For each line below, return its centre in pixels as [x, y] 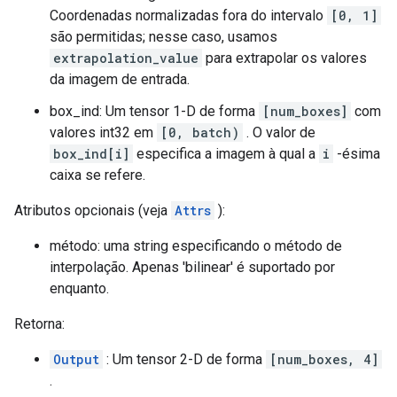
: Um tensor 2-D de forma [184, 359]
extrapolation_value [126, 58]
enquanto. [79, 288]
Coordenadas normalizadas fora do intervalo [188, 16]
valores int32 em [103, 132]
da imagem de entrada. [120, 79]
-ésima [357, 154]
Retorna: [39, 324]
